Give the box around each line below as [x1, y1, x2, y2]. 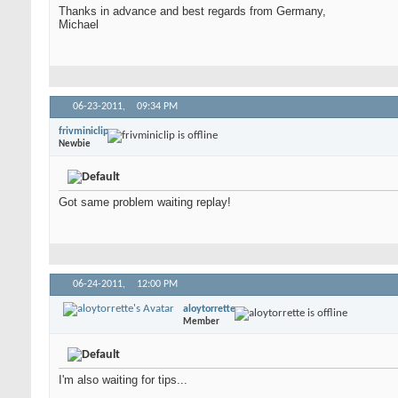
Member [183, 316, 219, 327]
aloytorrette [183, 303, 235, 314]
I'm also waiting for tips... [59, 373, 187, 386]
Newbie [59, 139, 91, 149]
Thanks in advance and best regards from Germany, [59, 4, 326, 18]
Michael [59, 18, 99, 31]
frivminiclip [59, 125, 108, 137]
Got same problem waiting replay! [59, 195, 231, 209]
